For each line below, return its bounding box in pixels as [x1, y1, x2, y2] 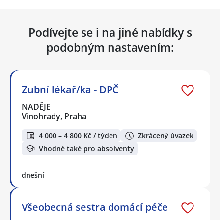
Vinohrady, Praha [22, 110, 86, 122]
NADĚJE [22, 101, 52, 112]
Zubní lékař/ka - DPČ [22, 82, 119, 96]
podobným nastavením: [46, 39, 174, 55]
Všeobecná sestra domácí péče [22, 200, 168, 214]
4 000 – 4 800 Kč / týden [39, 131, 117, 140]
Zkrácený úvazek [138, 131, 193, 140]
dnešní [22, 170, 44, 180]
